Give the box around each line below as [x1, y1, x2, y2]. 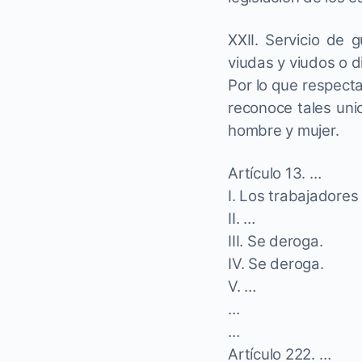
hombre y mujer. [228, 121, 339, 140]
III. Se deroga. [228, 232, 323, 250]
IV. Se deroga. [228, 255, 324, 273]
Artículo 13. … [228, 164, 322, 183]
